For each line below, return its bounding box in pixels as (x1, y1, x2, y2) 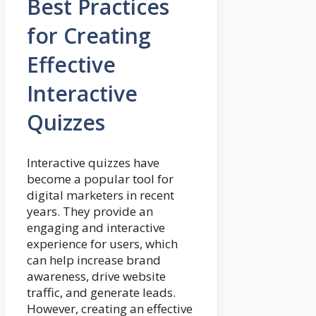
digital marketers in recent (27, 186, 174, 203)
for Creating (27, 20, 151, 50)
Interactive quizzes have (27, 154, 159, 171)
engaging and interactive (27, 219, 165, 236)
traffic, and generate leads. (27, 284, 176, 300)
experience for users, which (27, 235, 178, 252)
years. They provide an (27, 202, 153, 219)
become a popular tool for (27, 170, 174, 187)
